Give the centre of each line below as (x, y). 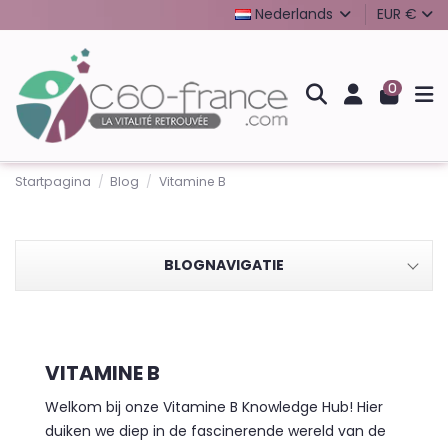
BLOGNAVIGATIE (224, 265)
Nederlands (293, 13)
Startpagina (53, 181)
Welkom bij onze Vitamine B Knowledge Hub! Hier (214, 407)
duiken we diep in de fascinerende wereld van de (215, 431)
